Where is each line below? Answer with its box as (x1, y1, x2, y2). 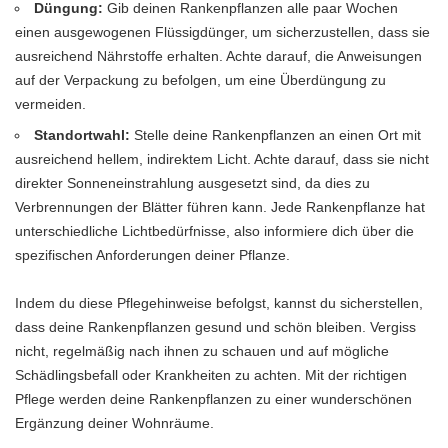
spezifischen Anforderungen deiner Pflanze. (15, 246, 290, 263)
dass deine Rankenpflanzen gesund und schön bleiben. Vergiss (15, 318, 416, 335)
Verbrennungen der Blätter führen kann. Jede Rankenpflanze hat (15, 198, 425, 215)
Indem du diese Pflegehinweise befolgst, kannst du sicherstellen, (15, 294, 423, 311)
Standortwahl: (34, 126, 131, 143)
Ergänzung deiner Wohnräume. (15, 414, 214, 431)
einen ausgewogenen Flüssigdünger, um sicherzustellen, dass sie (15, 23, 430, 40)
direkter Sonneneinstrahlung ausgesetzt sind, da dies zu (15, 174, 370, 191)
